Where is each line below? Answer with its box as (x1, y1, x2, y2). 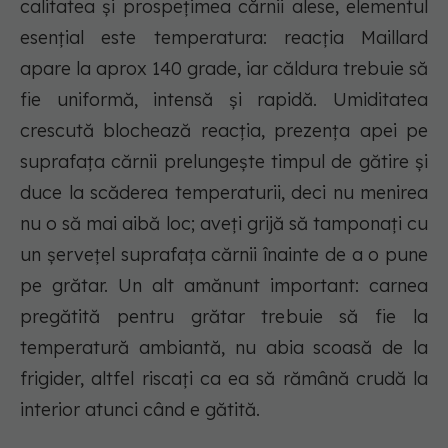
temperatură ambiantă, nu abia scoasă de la (20, 336, 428, 360)
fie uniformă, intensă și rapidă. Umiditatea (20, 88, 428, 112)
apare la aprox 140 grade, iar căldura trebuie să (20, 57, 428, 81)
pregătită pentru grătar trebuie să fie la (20, 305, 428, 329)
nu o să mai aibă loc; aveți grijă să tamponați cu (20, 212, 428, 236)
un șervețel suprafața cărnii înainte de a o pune (20, 243, 428, 267)
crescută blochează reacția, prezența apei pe (20, 119, 428, 143)
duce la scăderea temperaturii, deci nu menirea (20, 181, 428, 205)
